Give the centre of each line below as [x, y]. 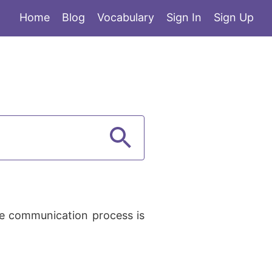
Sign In [184, 17]
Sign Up [234, 17]
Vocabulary [126, 17]
